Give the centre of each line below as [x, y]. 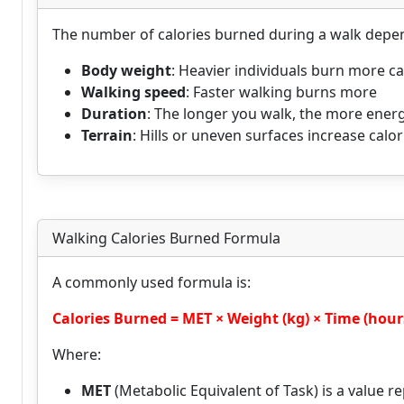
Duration [114, 114]
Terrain [107, 135]
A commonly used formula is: [151, 282]
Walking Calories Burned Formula [166, 238]
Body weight [126, 70]
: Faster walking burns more [281, 92]
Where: [77, 354]
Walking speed [133, 92]
